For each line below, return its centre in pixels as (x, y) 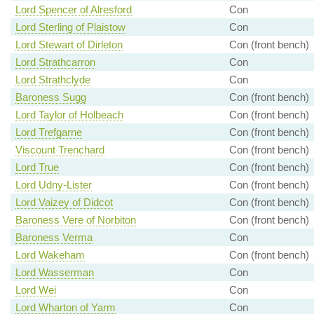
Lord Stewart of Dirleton (69, 45)
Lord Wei (35, 290)
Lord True (37, 168)
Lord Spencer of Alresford (73, 10)
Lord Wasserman (54, 273)
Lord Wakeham (50, 255)
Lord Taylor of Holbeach (69, 115)
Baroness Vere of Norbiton (75, 220)
